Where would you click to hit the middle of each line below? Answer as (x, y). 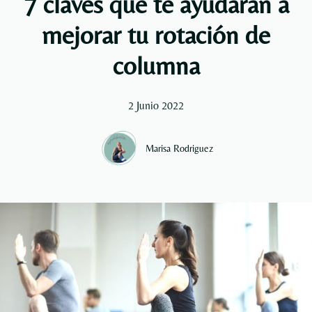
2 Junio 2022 (156, 106)
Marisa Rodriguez (179, 148)
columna (156, 65)
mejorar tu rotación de (156, 34)
